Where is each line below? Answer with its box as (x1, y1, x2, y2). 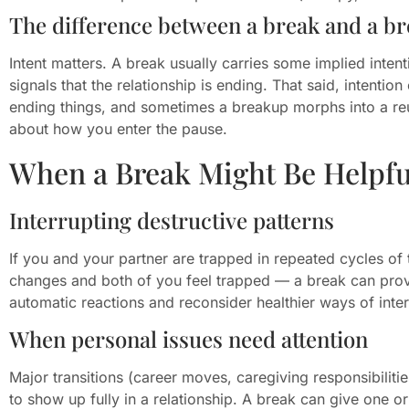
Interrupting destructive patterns (9, 205, 334, 236)
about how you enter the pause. (9, 119, 227, 138)
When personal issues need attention (9, 324, 368, 354)
